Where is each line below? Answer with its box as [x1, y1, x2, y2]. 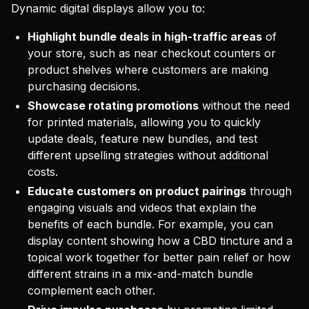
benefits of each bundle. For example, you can [28, 217, 273, 231]
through [246, 184, 292, 198]
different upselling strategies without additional [28, 148, 268, 162]
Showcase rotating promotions [28, 99, 199, 112]
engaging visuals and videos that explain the [28, 201, 257, 215]
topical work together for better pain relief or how [28, 250, 290, 264]
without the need [199, 99, 290, 112]
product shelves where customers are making [28, 63, 268, 77]
